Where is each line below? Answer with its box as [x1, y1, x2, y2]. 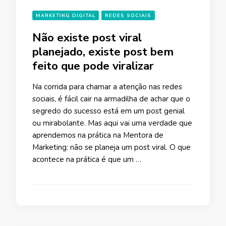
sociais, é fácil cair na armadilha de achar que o [32, 94, 190, 104]
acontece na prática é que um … [32, 154, 141, 164]
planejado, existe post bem [32, 44, 174, 60]
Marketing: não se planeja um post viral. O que [32, 142, 191, 152]
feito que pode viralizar [32, 58, 154, 74]
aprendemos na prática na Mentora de [32, 130, 163, 140]
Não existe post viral [32, 30, 142, 45]
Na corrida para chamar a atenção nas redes [32, 82, 182, 92]
